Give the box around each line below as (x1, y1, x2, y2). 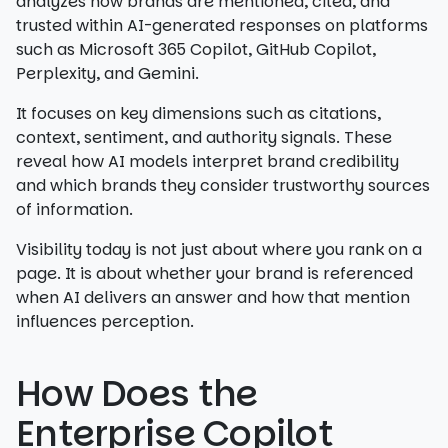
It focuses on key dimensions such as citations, (16, 102, 381, 125)
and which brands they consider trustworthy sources (16, 174, 430, 197)
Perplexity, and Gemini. (16, 62, 199, 85)
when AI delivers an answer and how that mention (16, 286, 410, 309)
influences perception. (16, 310, 194, 333)
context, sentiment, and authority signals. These (16, 126, 392, 149)
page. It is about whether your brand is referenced (16, 262, 413, 285)
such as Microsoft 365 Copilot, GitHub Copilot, (16, 38, 376, 61)
